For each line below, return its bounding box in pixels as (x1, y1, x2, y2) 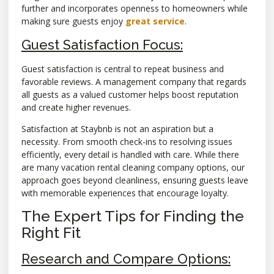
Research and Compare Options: (21, 251, 231, 267)
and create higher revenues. (21, 101, 131, 113)
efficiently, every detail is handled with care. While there (21, 148, 239, 160)
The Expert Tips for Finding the (21, 207, 244, 226)
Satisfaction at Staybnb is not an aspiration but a (21, 122, 213, 135)
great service (125, 15, 185, 28)
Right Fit (21, 223, 81, 242)
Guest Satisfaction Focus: (21, 36, 183, 53)
